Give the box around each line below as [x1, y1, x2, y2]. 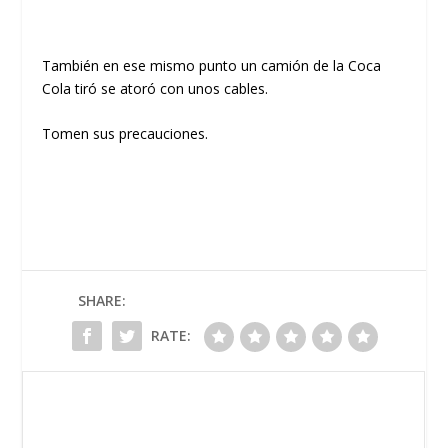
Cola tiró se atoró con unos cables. [42, 78, 269, 98]
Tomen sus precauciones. [42, 124, 209, 144]
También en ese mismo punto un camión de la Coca [42, 55, 382, 75]
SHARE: [78, 291, 126, 311]
